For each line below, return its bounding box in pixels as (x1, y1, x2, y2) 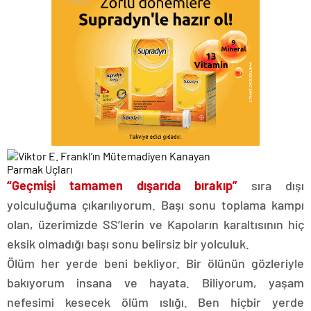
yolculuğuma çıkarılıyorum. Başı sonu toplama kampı (7, 197, 304, 212)
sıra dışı (251, 178, 305, 193)
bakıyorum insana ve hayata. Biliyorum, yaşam (7, 275, 304, 290)
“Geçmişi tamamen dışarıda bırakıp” (7, 178, 252, 193)
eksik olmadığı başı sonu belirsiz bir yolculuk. (7, 236, 249, 251)
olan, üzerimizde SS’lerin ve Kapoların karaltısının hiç (7, 217, 304, 232)
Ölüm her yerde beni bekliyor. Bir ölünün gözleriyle (7, 255, 304, 271)
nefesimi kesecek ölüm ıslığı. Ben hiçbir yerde (7, 294, 304, 310)
